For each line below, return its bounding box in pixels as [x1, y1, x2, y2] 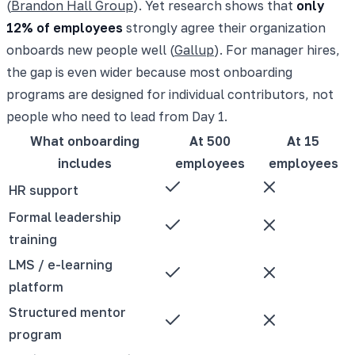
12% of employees [6, 19, 123, 36]
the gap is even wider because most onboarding [6, 63, 292, 80]
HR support [9, 181, 78, 198]
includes [57, 155, 112, 171]
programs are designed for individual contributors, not [6, 86, 334, 102]
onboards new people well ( [6, 41, 174, 58]
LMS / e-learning [9, 256, 113, 273]
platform [9, 278, 63, 295]
